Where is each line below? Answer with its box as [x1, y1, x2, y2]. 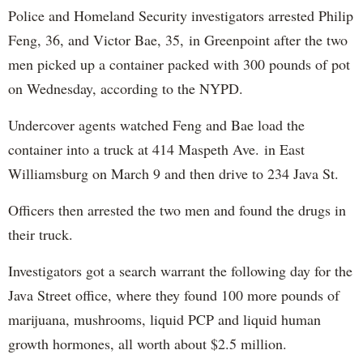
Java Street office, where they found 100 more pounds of [8, 284, 340, 305]
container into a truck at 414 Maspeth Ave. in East [8, 139, 305, 159]
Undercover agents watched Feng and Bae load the [8, 114, 305, 135]
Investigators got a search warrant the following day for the [8, 260, 352, 280]
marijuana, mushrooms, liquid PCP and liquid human [8, 309, 321, 329]
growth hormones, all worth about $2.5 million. [8, 333, 287, 353]
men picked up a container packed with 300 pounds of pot [8, 53, 350, 74]
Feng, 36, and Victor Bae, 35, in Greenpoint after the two [8, 29, 348, 49]
